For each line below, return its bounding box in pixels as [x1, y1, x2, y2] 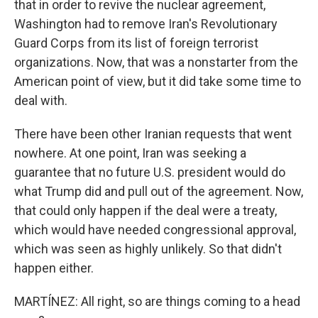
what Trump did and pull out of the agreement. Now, [14, 184, 303, 199]
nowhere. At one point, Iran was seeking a [14, 146, 246, 160]
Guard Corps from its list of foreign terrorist [14, 35, 258, 50]
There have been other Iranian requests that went [14, 126, 292, 141]
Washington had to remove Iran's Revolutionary [14, 16, 278, 31]
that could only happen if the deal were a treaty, [14, 203, 277, 218]
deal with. [14, 93, 67, 108]
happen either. [14, 261, 94, 275]
